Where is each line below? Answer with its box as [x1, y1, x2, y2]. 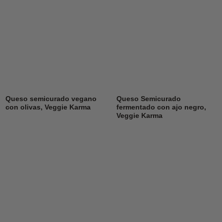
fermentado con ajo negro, [116, 104, 206, 111]
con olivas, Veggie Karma [5, 104, 91, 111]
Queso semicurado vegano [5, 95, 97, 103]
